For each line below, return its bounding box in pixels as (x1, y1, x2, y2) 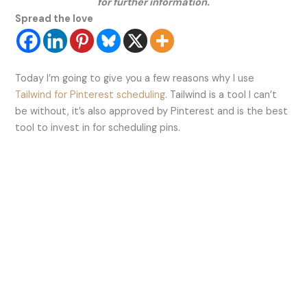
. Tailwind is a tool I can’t (165, 88, 278, 102)
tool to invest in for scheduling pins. (15, 121, 181, 135)
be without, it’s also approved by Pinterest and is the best (15, 105, 288, 119)
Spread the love (15, 12, 94, 26)
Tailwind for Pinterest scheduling (15, 88, 166, 102)
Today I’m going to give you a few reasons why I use (15, 72, 255, 86)
